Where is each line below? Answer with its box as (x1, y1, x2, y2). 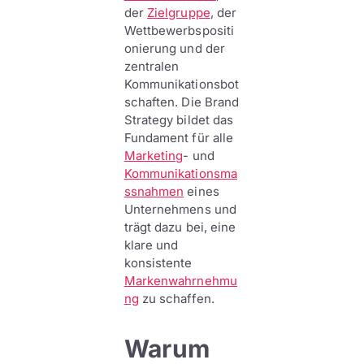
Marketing (123, 148, 184, 163)
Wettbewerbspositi (123, 23, 235, 38)
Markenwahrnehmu (123, 273, 237, 288)
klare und (123, 237, 179, 253)
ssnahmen (123, 184, 184, 199)
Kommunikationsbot (123, 76, 240, 92)
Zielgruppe (147, 5, 210, 20)
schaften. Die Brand (123, 94, 240, 110)
